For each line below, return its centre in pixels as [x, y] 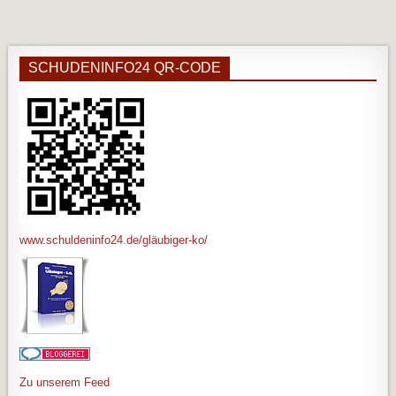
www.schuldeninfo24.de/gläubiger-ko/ [114, 240]
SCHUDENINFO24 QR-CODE [125, 67]
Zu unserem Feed [65, 382]
